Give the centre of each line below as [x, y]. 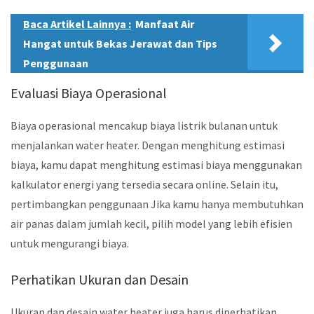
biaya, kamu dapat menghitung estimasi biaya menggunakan [156, 164]
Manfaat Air [165, 23]
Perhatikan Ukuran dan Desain [100, 280]
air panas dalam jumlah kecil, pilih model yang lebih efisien [151, 223]
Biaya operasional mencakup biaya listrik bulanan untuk [144, 125]
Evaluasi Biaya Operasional [89, 93]
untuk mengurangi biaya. [70, 243]
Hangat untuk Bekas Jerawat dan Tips [120, 43]
